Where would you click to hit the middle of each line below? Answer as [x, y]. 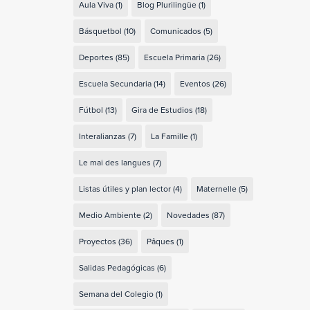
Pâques [160, 241]
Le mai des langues [115, 162]
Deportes [96, 57]
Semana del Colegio [116, 293]
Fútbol [91, 109]
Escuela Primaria [174, 57]
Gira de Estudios [162, 109]
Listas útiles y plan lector [125, 188]
